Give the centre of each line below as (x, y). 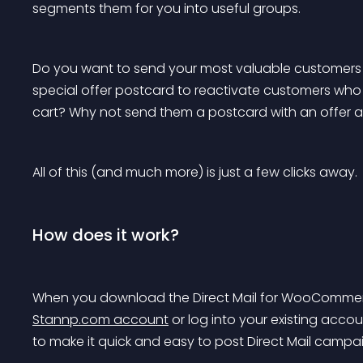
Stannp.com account (100, 320)
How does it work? (106, 235)
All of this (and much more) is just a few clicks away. (195, 172)
